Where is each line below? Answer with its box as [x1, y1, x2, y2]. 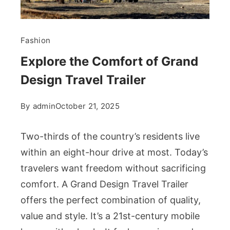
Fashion [21, 35, 51, 46]
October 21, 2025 [55, 101, 120, 111]
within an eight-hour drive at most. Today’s [21, 147, 208, 158]
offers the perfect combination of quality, [21, 195, 201, 206]
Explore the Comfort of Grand [21, 54, 198, 69]
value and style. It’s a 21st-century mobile [21, 210, 200, 222]
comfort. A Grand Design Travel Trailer [21, 179, 188, 190]
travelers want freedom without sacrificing [21, 163, 206, 174]
